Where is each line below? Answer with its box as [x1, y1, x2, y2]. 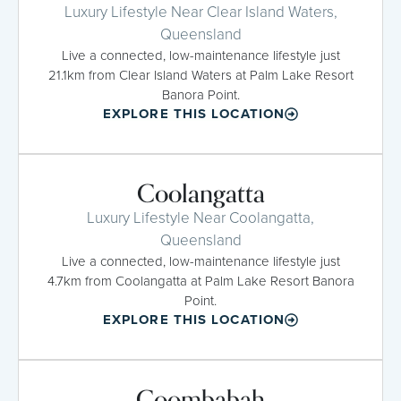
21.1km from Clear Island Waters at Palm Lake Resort [47, 64, 354, 85]
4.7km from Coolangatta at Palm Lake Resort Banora [47, 270, 354, 291]
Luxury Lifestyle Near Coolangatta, [87, 206, 314, 229]
